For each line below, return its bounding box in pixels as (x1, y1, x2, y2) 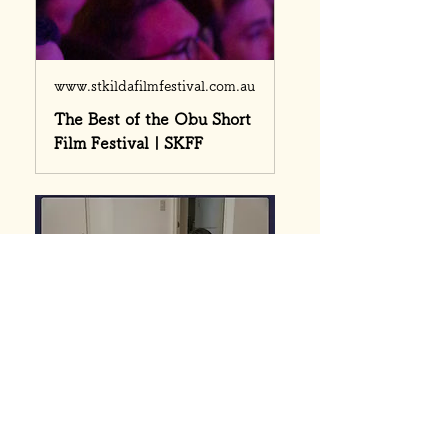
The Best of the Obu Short (54, 111, 251, 127)
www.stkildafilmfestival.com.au (54, 79, 255, 93)
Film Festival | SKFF (54, 135, 203, 151)
